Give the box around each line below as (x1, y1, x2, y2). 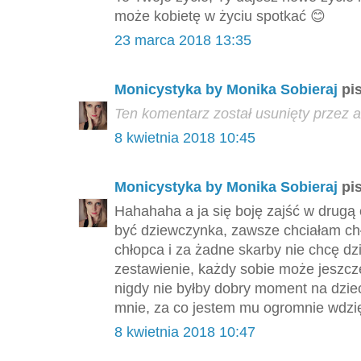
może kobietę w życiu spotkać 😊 (114, 8, 326, 25)
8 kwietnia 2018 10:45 (114, 130, 255, 147)
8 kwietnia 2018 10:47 (114, 324, 255, 341)
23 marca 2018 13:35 (114, 32, 251, 49)
